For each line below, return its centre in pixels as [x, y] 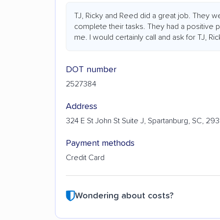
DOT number [91, 69]
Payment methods [100, 143]
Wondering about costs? [124, 196]
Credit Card [85, 157]
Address [82, 106]
